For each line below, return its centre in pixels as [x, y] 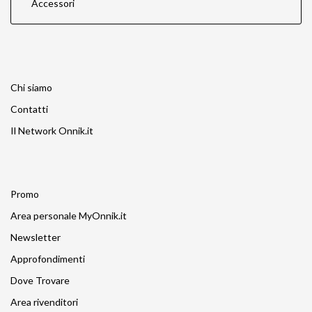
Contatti [29, 109]
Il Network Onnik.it [52, 130]
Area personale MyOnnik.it [69, 215]
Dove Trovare [40, 280]
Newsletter [36, 237]
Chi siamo [31, 87]
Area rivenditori [44, 302]
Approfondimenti [48, 258]
